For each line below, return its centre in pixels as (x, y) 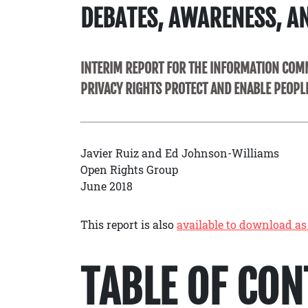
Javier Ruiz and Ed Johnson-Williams (180, 153)
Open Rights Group (129, 169)
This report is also (129, 224)
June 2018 (107, 186)
